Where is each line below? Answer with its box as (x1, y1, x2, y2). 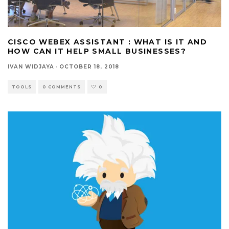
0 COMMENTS (42, 84, 81, 89)
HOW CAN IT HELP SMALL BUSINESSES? (8, 46, 187, 56)
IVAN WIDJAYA (8, 63, 54, 70)
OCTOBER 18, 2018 (59, 63, 119, 70)
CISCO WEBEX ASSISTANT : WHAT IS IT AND (8, 37, 208, 47)
